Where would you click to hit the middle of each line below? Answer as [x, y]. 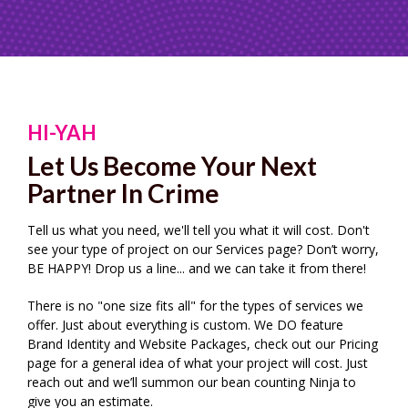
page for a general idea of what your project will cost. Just [198, 362]
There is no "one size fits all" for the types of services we [195, 305]
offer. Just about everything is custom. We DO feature [185, 324]
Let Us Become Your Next [172, 165]
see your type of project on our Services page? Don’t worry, [203, 249]
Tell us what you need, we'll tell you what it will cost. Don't [199, 229]
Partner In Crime [123, 193]
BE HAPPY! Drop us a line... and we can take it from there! [197, 268]
